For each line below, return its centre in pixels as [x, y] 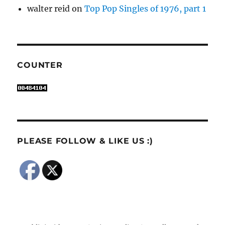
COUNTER [40, 65]
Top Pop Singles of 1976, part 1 [145, 9]
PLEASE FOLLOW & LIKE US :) [85, 141]
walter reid [49, 9]
